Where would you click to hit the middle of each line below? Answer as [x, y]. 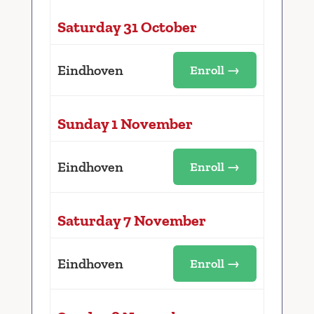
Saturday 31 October [127, 27]
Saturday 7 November [131, 220]
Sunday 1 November [125, 123]
